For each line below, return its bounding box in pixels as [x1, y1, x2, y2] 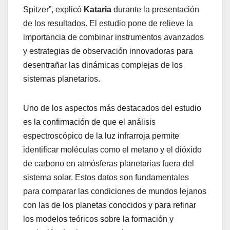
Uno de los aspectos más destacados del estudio [23, 103, 201, 112]
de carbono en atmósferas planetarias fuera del [23, 159, 194, 168]
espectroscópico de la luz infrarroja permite [23, 131, 179, 140]
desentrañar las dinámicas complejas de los [23, 60, 183, 69]
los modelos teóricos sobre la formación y [23, 214, 174, 223]
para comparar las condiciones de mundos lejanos [23, 186, 206, 196]
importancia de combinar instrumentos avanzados [23, 32, 204, 42]
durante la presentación [111, 5, 199, 14]
